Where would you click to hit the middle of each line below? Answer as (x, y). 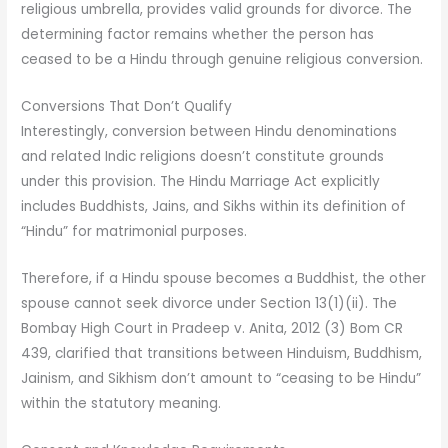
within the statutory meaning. (121, 403)
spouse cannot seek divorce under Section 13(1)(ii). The (209, 303)
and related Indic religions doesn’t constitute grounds (203, 156)
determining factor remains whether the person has (198, 34)
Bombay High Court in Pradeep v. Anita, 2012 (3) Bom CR (212, 328)
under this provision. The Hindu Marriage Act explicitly (201, 181)
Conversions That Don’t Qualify (127, 106)
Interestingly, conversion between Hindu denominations (209, 131)
